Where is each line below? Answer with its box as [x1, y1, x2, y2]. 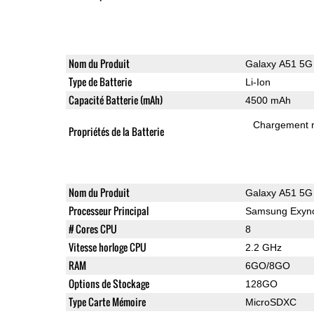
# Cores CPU [68, 221, 117, 236]
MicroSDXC [245, 296, 296, 308]
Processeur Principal [68, 203, 149, 218]
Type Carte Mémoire [68, 294, 146, 309]
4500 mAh [245, 94, 291, 106]
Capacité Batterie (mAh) [68, 92, 163, 107]
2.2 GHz [245, 241, 282, 253]
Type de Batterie [68, 74, 132, 89]
